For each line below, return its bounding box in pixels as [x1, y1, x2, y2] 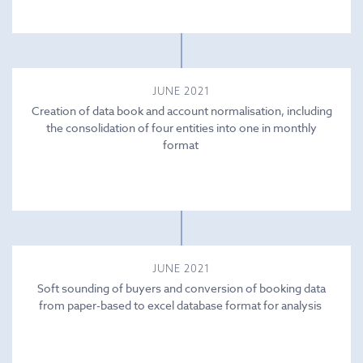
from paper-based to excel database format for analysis [39, 297, 324, 313]
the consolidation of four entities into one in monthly [46, 119, 317, 135]
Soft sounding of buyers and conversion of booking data [37, 280, 326, 296]
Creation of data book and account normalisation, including [31, 102, 332, 118]
